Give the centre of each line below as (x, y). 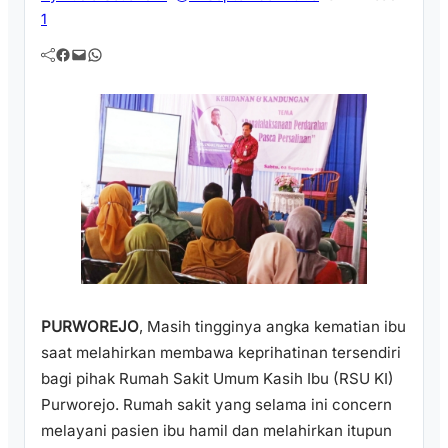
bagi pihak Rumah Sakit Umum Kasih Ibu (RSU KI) (217, 378)
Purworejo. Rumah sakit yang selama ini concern (216, 404)
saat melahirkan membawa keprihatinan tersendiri (221, 352)
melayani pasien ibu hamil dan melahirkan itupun (216, 430)
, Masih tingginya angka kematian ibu (272, 326)
